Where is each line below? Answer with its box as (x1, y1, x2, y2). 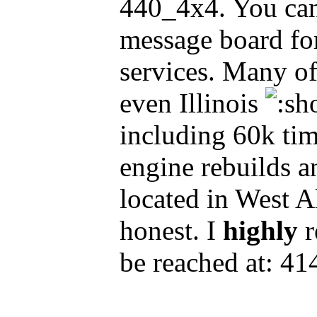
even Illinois (120, 88, 265, 118)
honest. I (120, 215, 223, 246)
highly (223, 215, 298, 246)
